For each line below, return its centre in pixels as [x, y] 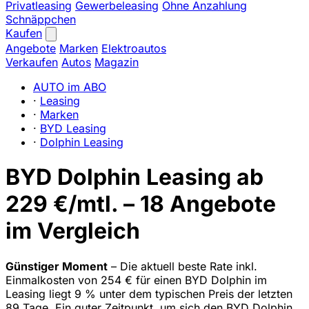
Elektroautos [134, 48]
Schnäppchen [41, 19]
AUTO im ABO [70, 87]
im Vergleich [73, 231]
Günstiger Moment [57, 266]
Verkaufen [32, 62]
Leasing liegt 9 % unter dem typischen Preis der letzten [149, 293]
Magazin [117, 62]
